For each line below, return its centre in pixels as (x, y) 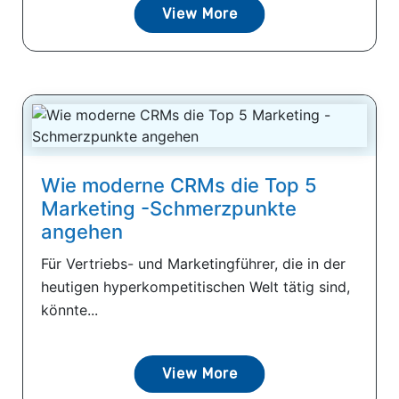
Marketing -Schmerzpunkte (169, 208)
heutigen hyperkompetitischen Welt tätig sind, (195, 286)
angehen (82, 231)
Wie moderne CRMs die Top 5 (179, 185)
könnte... (69, 309)
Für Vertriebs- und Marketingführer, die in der (193, 263)
